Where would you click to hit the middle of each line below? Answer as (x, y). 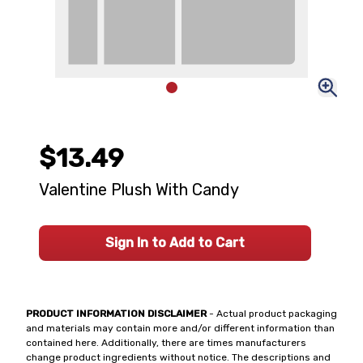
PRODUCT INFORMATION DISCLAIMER (116, 314)
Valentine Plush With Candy (139, 190)
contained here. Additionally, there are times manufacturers (166, 343)
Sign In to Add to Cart (175, 243)
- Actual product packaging (272, 314)
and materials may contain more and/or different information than (180, 328)
